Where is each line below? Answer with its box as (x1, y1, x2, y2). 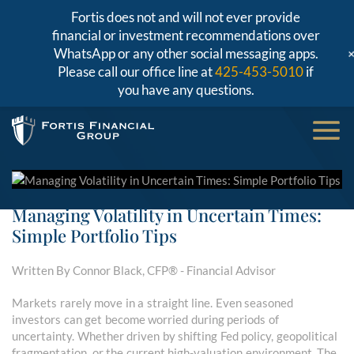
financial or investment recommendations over (51, 27, 320, 43)
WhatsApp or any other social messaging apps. (53, 45, 318, 62)
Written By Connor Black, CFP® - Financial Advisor (12, 263, 276, 278)
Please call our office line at (58, 63, 215, 80)
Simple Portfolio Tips (12, 224, 177, 248)
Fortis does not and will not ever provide (71, 9, 300, 25)
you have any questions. (117, 81, 254, 98)
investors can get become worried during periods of (12, 312, 279, 327)
